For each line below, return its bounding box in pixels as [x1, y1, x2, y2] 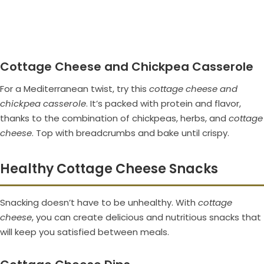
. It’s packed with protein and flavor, [86, 97, 241, 110]
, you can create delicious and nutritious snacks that [32, 211, 261, 224]
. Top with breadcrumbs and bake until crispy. [32, 127, 229, 140]
